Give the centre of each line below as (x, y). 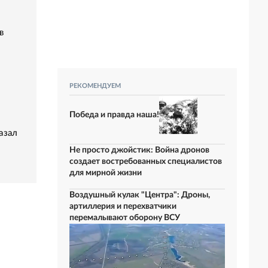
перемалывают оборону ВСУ (125, 218)
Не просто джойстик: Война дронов (139, 150)
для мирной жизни (106, 173)
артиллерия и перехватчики (123, 206)
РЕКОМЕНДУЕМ (95, 86)
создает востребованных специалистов (146, 162)
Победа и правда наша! (114, 115)
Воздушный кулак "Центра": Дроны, (140, 195)
